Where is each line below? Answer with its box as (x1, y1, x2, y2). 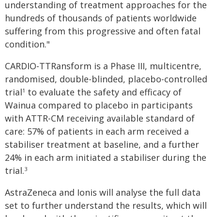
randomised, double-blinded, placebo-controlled (5, 73, 207, 85)
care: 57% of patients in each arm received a (5, 125, 189, 137)
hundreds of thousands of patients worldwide (5, 12, 197, 24)
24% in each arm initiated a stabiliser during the (5, 152, 206, 163)
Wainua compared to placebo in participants (5, 99, 193, 111)
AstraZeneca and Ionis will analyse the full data (5, 186, 201, 198)
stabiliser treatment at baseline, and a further (5, 139, 199, 150)
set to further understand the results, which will (5, 200, 207, 211)
